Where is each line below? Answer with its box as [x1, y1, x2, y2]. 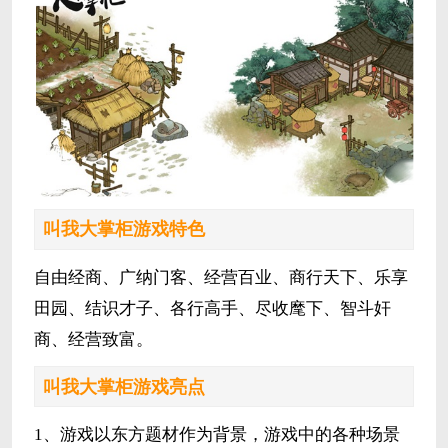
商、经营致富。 [33, 329, 153, 349]
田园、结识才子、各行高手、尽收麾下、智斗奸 [33, 298, 391, 318]
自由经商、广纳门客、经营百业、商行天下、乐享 [33, 267, 408, 287]
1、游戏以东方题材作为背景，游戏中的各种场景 [33, 424, 400, 444]
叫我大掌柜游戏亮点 [42, 376, 205, 397]
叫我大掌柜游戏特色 [42, 219, 205, 240]
